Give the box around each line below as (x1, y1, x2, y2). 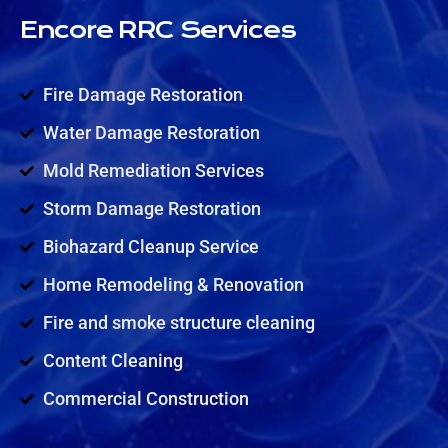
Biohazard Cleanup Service (42, 235, 259, 257)
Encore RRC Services (20, 15, 296, 44)
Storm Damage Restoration (42, 197, 261, 219)
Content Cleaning (42, 349, 183, 371)
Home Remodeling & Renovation (42, 273, 304, 295)
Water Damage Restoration (42, 121, 260, 143)
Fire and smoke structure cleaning (42, 311, 315, 333)
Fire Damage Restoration (42, 83, 243, 105)
